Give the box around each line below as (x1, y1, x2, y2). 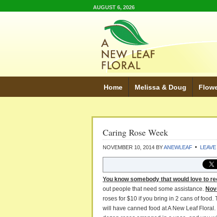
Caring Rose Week (103, 126, 168, 138)
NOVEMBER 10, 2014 (103, 144, 155, 150)
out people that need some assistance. (103, 186, 205, 192)
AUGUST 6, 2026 (93, 4, 135, 10)
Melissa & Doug (135, 83, 186, 91)
